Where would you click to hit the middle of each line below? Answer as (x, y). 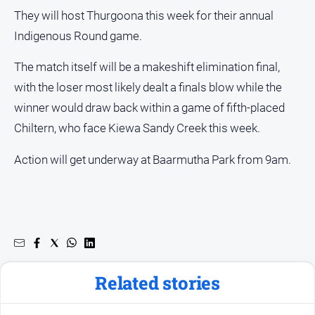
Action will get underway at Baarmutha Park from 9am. (153, 159)
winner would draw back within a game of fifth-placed (149, 108)
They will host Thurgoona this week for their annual (144, 15)
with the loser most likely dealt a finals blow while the (148, 88)
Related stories (157, 282)
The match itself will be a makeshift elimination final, (147, 67)
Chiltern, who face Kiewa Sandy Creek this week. (137, 128)
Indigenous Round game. (78, 36)
